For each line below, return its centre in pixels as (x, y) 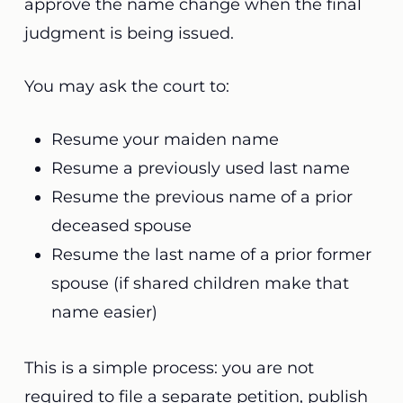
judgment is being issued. (131, 33)
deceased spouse (121, 226)
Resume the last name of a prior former (211, 255)
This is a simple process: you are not (169, 368)
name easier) (104, 312)
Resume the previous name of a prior (201, 197)
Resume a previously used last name (200, 168)
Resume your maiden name (165, 139)
